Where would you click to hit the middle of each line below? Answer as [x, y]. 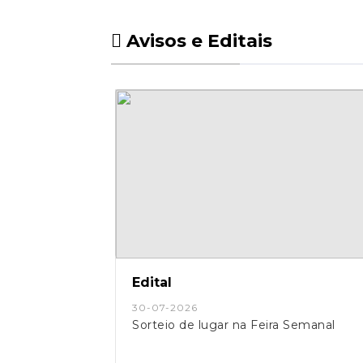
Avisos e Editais [197, 41]
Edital [152, 282]
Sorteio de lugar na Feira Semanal [234, 325]
